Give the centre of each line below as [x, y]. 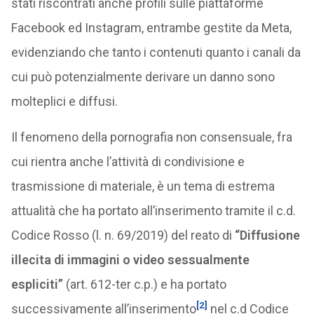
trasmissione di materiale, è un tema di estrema [143, 186]
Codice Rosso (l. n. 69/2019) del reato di [123, 235]
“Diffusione [267, 235]
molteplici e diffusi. [64, 101]
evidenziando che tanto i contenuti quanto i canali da [156, 52]
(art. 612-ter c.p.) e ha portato [144, 284]
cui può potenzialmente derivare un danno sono [143, 77]
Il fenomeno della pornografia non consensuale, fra [151, 137]
